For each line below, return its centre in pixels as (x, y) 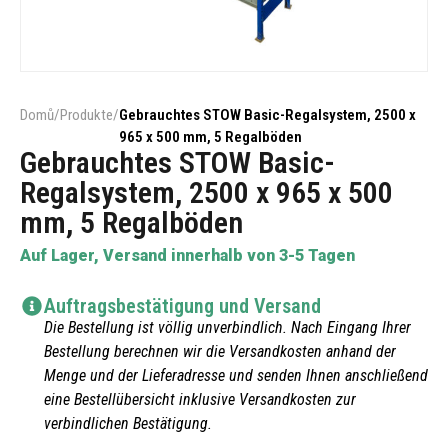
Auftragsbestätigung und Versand (182, 306)
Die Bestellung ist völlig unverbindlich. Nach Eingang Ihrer (227, 328)
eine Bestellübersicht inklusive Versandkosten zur (199, 400)
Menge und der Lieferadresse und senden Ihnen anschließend (235, 376)
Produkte (86, 115)
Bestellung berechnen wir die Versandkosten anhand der (219, 352)
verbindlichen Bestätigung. (127, 424)
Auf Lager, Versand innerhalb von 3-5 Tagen (187, 256)
